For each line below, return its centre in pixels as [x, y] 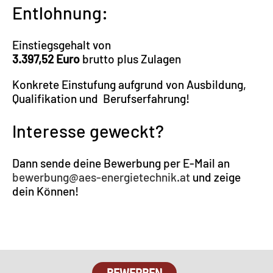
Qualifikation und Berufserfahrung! [101, 98]
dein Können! [45, 191]
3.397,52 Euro [46, 58]
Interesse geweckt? [88, 130]
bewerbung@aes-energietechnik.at [101, 177]
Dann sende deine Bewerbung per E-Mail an [121, 163]
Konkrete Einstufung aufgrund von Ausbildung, [129, 84]
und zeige [215, 177]
